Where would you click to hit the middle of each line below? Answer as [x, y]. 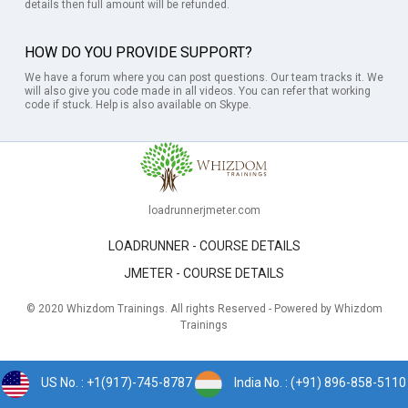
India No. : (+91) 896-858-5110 [320, 383]
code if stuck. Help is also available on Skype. [138, 105]
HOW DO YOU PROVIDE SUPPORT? [138, 52]
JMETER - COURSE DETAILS [204, 273]
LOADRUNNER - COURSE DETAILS [204, 246]
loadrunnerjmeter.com [204, 210]
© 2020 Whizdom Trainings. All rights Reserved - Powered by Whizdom [204, 309]
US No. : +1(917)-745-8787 [117, 383]
